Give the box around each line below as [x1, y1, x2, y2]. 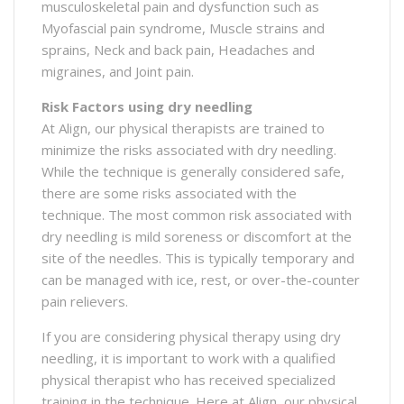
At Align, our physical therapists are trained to [41, 118, 325, 137]
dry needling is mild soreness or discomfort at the [41, 226, 352, 245]
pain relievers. [41, 291, 128, 310]
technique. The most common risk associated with [41, 205, 352, 224]
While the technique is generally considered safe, [41, 161, 344, 180]
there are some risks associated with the [41, 183, 297, 202]
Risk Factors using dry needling [41, 96, 252, 115]
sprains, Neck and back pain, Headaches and [41, 40, 315, 59]
